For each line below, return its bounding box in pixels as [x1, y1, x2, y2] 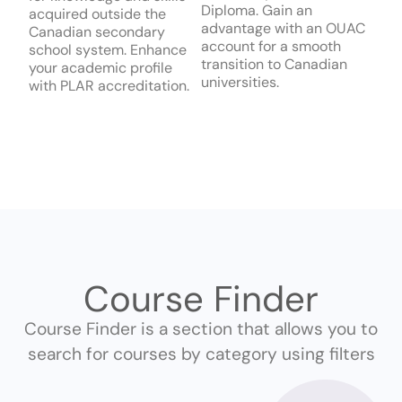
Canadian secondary [29, 22, 165, 42]
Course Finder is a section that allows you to [24, 317, 378, 340]
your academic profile [29, 58, 172, 78]
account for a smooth [201, 37, 341, 57]
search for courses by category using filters [27, 342, 375, 365]
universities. [201, 73, 279, 92]
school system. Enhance [29, 40, 187, 60]
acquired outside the [29, 4, 166, 24]
